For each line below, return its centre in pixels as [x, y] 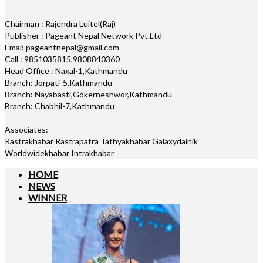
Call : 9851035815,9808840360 [62, 59]
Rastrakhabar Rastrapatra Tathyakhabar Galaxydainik [101, 141]
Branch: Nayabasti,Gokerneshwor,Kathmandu [88, 95]
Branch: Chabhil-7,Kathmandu [60, 106]
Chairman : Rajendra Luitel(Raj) [60, 24]
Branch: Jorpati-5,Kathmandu [58, 83]
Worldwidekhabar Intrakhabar [59, 153]
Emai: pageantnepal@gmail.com [62, 48]
